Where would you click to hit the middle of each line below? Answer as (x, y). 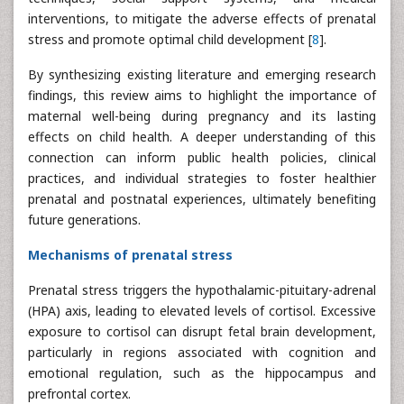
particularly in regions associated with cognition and (202, 352)
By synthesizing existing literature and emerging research (202, 74)
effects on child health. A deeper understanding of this (202, 137)
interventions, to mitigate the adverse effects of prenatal (202, 18)
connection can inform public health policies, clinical (202, 157)
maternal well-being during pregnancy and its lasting (202, 116)
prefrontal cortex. (79, 394)
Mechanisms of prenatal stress (130, 255)
